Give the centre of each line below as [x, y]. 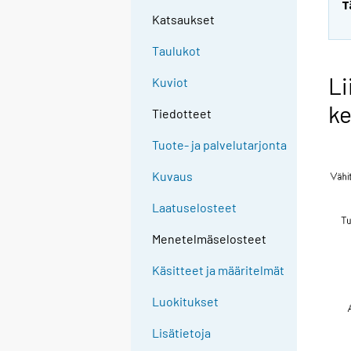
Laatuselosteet [195, 208]
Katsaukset [184, 20]
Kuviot [170, 82]
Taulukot [177, 51]
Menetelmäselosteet [210, 239]
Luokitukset [186, 302]
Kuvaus [173, 176]
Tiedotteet [182, 114]
